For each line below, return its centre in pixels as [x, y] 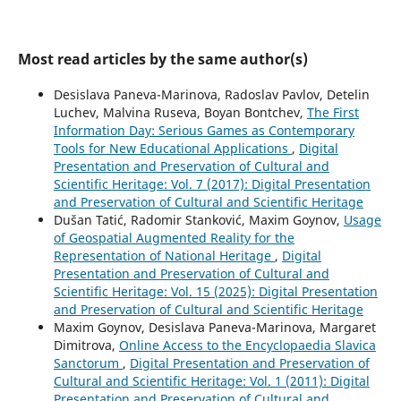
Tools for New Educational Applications [172, 148]
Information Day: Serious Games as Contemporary [204, 130]
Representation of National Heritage [164, 255]
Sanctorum [88, 363]
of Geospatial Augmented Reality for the [174, 237]
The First [333, 112]
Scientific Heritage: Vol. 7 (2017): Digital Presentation [212, 183]
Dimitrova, [86, 345]
